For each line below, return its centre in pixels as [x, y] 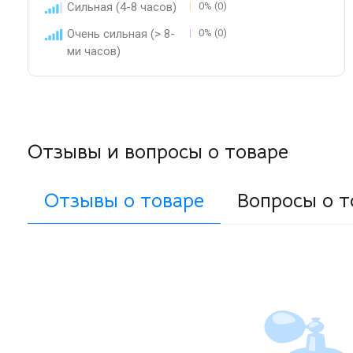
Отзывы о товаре [124, 201]
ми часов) [94, 52]
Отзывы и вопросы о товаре [158, 152]
